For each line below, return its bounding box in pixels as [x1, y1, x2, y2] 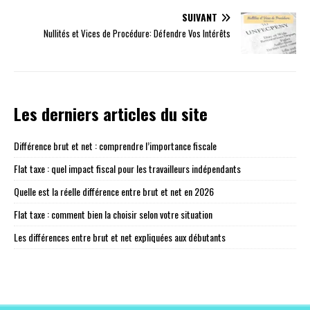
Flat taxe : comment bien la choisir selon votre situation [14, 207, 212, 222]
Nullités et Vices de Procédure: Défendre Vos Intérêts [44, 26, 230, 41]
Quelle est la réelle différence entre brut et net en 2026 [14, 184, 214, 199]
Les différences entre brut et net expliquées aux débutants [14, 230, 226, 245]
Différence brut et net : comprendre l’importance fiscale [14, 138, 217, 154]
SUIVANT [182, 10, 217, 25]
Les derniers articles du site [14, 101, 208, 127]
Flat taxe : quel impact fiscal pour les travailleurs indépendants [14, 161, 241, 176]
